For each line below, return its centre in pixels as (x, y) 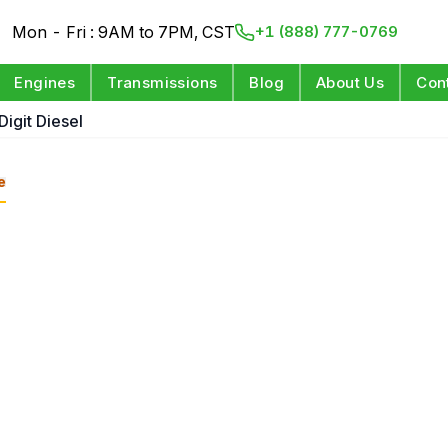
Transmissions (162, 82)
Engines (45, 82)
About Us (350, 82)
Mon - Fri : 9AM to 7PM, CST (124, 32)
